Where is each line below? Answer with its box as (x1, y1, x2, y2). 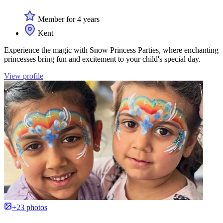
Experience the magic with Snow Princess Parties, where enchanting (4, 45, 219, 54)
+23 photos (12, 203, 47, 212)
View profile (4, 71, 43, 80)
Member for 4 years (36, 14, 100, 23)
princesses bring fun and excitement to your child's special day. (4, 54, 201, 63)
